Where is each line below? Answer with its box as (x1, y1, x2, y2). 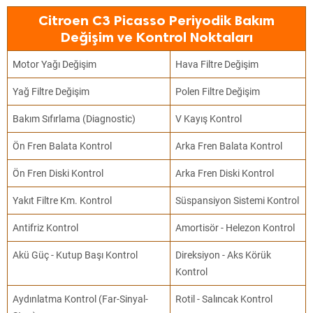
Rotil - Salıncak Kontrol (175, 293, 273, 305)
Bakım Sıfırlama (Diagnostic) (13, 113, 136, 124)
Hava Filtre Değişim (175, 59, 259, 70)
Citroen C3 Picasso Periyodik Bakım (38, 12, 275, 29)
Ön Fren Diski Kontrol (13, 168, 104, 179)
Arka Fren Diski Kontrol (175, 168, 275, 179)
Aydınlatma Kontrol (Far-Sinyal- (13, 293, 149, 305)
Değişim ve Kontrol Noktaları (60, 29, 253, 45)
